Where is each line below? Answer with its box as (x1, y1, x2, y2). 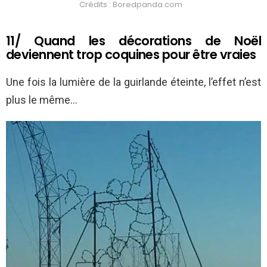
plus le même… (6, 94, 77, 107)
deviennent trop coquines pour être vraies (6, 46, 256, 64)
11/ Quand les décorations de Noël (6, 32, 261, 50)
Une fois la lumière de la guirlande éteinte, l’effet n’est (6, 76, 261, 89)
